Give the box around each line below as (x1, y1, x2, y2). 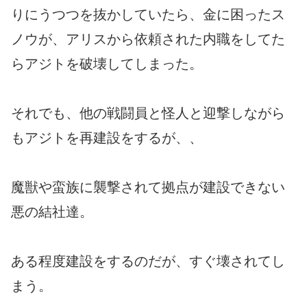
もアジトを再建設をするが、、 (11, 130, 203, 146)
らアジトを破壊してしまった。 (11, 56, 203, 72)
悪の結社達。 (11, 204, 93, 220)
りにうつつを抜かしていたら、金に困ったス (11, 7, 285, 23)
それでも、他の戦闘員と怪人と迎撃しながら (11, 106, 285, 121)
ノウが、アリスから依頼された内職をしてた (11, 32, 285, 47)
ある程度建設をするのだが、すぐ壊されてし (11, 254, 285, 269)
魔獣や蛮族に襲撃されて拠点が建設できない (11, 180, 285, 195)
